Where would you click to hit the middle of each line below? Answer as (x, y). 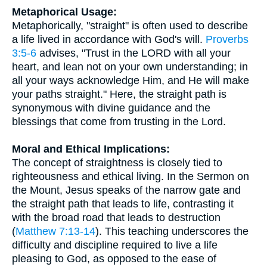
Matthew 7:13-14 (55, 231)
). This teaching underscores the (172, 231)
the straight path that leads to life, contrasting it (123, 204)
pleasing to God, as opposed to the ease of (114, 259)
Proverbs (227, 39)
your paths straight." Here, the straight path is (119, 94)
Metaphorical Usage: (64, 12)
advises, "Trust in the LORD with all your (133, 53)
